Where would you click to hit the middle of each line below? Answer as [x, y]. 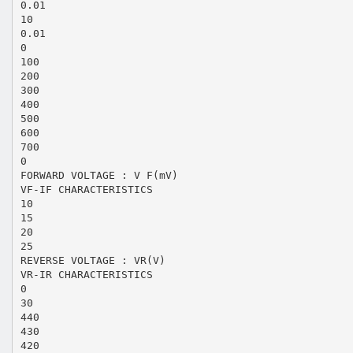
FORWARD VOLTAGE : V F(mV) [99, 175]
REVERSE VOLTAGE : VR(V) [93, 260]
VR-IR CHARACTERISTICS [86, 274]
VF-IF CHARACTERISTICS [86, 189]
